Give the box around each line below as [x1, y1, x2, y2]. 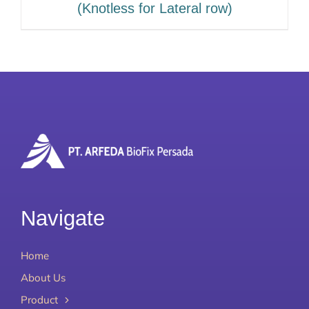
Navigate [20, 206, 105, 230]
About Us [20, 270, 66, 284]
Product [20, 292, 58, 306]
